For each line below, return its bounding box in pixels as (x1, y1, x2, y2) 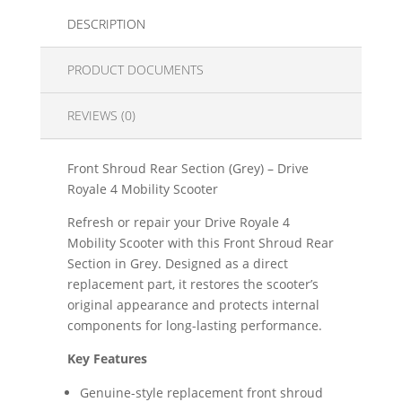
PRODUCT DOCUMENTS (66, 60, 204, 78)
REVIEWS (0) (66, 106, 135, 124)
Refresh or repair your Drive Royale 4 (66, 213, 290, 231)
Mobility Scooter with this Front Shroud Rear (66, 233, 334, 251)
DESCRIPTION (66, 14, 145, 32)
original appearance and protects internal (66, 295, 319, 313)
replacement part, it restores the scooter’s (66, 275, 319, 293)
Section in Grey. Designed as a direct (66, 254, 288, 272)
